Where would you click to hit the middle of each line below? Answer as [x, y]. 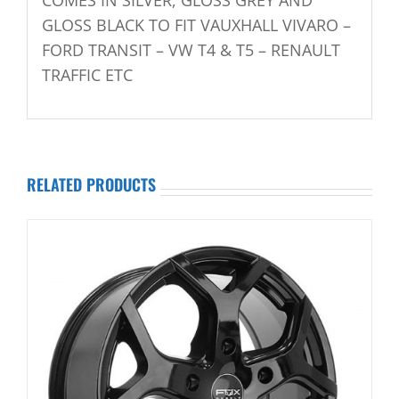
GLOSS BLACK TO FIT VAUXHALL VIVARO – [196, 24]
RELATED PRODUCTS [91, 185]
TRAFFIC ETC [87, 74]
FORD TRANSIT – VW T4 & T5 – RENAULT [191, 49]
